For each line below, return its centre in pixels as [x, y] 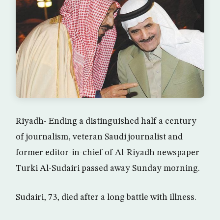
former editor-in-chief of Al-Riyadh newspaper [108, 153]
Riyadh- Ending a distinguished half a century [106, 122]
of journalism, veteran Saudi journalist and [99, 137]
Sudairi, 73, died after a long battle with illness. [106, 198]
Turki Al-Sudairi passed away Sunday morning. [108, 169]
